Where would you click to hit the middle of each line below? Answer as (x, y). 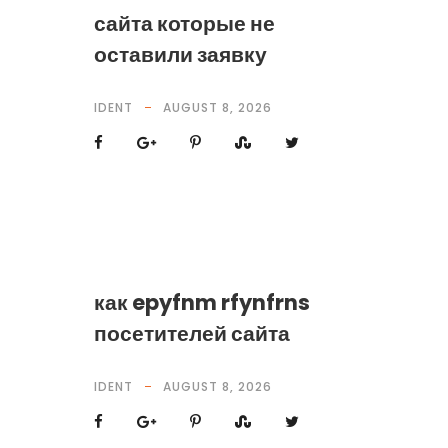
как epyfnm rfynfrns (201, 302)
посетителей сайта (191, 333)
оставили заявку (180, 54)
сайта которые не (184, 23)
